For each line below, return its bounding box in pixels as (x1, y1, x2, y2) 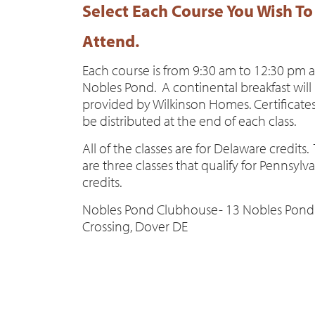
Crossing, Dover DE (82, 217, 188, 235)
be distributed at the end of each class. (82, 112, 296, 129)
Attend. (82, 30, 139, 51)
